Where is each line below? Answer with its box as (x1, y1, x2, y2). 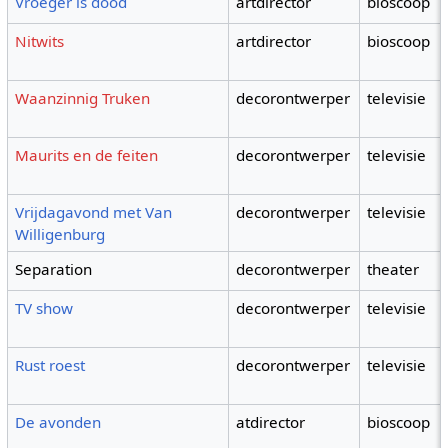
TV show (15, 298, 74, 319)
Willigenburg (15, 224, 106, 245)
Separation (15, 259, 93, 280)
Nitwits (15, 31, 65, 52)
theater (367, 259, 420, 280)
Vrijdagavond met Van (15, 202, 173, 223)
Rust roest (15, 355, 86, 376)
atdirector (236, 412, 306, 433)
